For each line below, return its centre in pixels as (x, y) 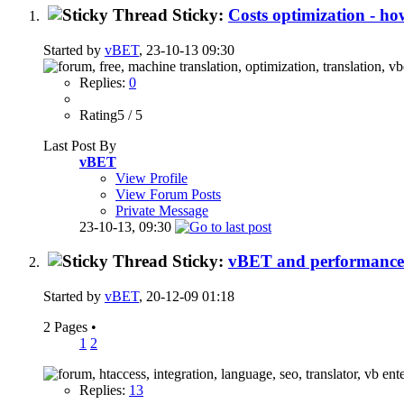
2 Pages (67, 327)
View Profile (151, 178)
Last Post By (80, 145)
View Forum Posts (168, 194)
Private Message (162, 210)
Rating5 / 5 (111, 115)
